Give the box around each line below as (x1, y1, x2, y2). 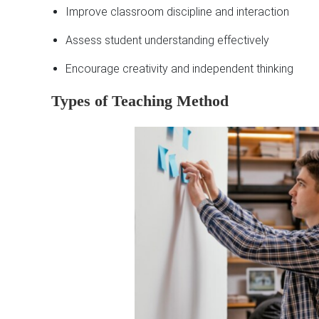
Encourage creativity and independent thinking (66, 62, 293, 76)
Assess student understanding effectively (66, 33, 269, 48)
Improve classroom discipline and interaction (66, 5, 289, 19)
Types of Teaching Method (51, 92, 229, 110)
